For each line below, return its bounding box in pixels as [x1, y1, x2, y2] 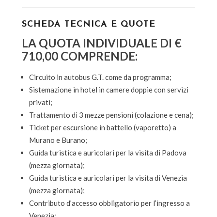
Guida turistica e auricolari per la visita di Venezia [29, 173, 187, 182]
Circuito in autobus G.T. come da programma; [29, 72, 171, 81]
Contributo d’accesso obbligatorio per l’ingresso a [29, 198, 190, 207]
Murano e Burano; [29, 135, 87, 144]
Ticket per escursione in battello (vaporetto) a [29, 123, 176, 132]
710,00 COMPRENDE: [21, 48, 138, 63]
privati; [29, 97, 52, 107]
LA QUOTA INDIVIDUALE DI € [21, 35, 182, 50]
